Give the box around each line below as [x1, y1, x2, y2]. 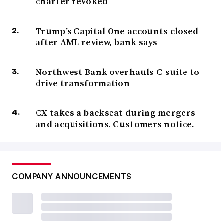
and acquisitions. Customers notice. [36, 118, 195, 131]
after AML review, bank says [36, 36, 158, 49]
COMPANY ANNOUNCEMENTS [12, 171, 132, 182]
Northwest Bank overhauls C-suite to [36, 66, 200, 78]
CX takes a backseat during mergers [36, 107, 196, 119]
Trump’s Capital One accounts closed [36, 25, 199, 37]
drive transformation [36, 77, 130, 90]
